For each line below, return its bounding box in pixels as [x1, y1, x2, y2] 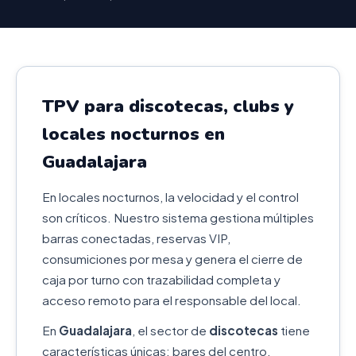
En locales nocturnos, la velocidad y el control [42, 189, 299, 204]
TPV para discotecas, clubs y [42, 94, 294, 118]
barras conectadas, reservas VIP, [42, 230, 230, 246]
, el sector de [132, 323, 209, 338]
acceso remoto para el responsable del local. [42, 292, 301, 308]
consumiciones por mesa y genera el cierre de [42, 251, 303, 266]
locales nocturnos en [42, 122, 225, 146]
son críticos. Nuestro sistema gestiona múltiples [42, 210, 314, 225]
